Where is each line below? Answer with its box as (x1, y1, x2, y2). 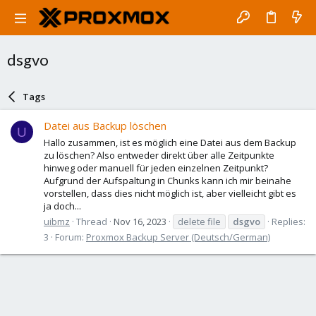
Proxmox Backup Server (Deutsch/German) (86, 230, 270, 243)
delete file (178, 214, 221, 228)
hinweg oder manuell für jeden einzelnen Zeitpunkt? (44, 161, 268, 174)
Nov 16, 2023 (114, 214, 166, 228)
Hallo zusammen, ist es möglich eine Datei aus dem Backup (44, 135, 296, 149)
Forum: (55, 230, 86, 243)
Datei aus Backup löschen (44, 119, 166, 133)
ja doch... (44, 199, 81, 212)
